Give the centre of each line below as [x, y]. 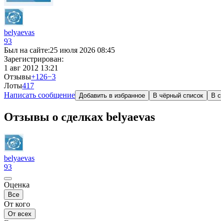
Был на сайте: [27, 50]
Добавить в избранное [112, 95]
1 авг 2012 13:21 [31, 68]
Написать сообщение [39, 95]
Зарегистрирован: [34, 59]
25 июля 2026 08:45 [82, 50]
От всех [20, 214]
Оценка [17, 184]
